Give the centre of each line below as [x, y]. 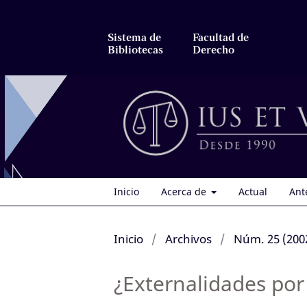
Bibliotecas [135, 50]
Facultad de [221, 38]
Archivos [188, 238]
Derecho [213, 50]
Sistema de [134, 38]
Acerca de [185, 191]
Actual [253, 191]
